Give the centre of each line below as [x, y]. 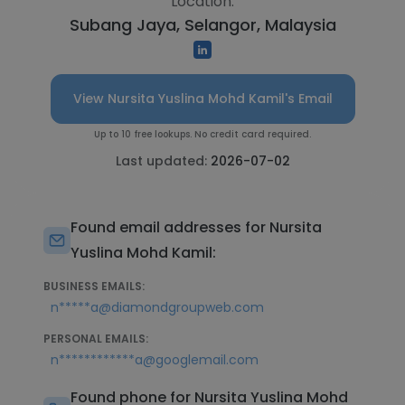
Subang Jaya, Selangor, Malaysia [202, 25]
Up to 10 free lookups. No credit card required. [202, 134]
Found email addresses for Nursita [196, 227]
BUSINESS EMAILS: [94, 286]
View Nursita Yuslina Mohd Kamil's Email [202, 99]
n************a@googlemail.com [155, 360]
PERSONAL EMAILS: [96, 339]
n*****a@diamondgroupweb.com [157, 307]
